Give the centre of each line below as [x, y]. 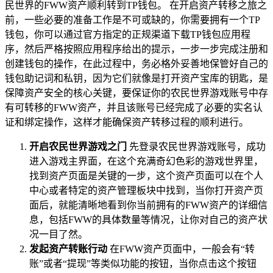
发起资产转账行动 [68, 249]
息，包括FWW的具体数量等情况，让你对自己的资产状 [148, 219]
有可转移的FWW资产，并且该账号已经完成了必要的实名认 [134, 107]
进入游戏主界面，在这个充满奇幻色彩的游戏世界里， [146, 161]
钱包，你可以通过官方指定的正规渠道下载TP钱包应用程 [128, 34]
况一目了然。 [58, 234]
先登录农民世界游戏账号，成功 [196, 146]
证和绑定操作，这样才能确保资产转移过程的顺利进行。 [127, 122]
